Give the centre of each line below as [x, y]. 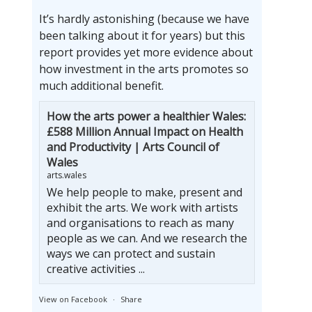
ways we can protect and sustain [131, 254]
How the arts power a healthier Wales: [146, 117]
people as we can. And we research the [147, 239]
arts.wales [67, 175]
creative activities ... [96, 269]
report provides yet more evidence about [146, 53]
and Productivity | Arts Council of [133, 147]
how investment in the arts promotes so [144, 69]
